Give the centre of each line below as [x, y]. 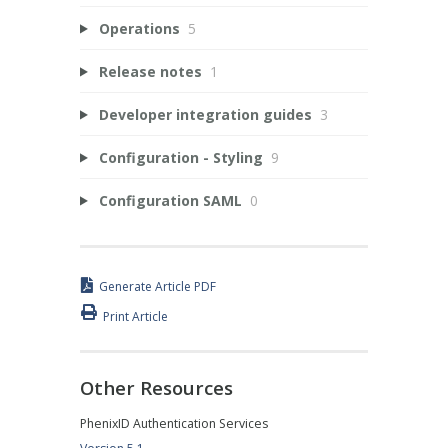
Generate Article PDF [157, 287]
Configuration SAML [170, 200]
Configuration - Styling [180, 157]
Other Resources [156, 387]
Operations [139, 28]
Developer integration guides [205, 114]
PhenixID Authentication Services [174, 424]
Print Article [135, 316]
